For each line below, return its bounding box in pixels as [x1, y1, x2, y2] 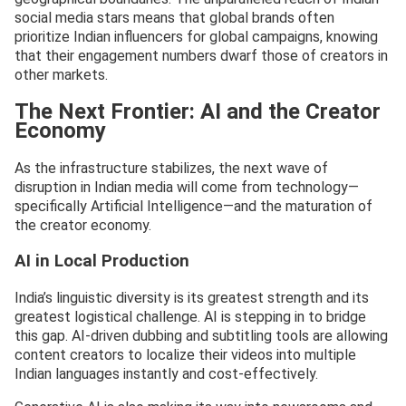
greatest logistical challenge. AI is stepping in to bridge [14, 307, 366, 325]
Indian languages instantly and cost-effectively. [14, 364, 318, 382]
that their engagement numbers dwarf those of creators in [14, 47, 388, 65]
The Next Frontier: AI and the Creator [14, 99, 381, 125]
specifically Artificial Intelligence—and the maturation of [14, 198, 372, 216]
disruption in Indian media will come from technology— [14, 179, 359, 197]
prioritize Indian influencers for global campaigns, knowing [14, 28, 378, 46]
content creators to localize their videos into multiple [14, 345, 356, 363]
